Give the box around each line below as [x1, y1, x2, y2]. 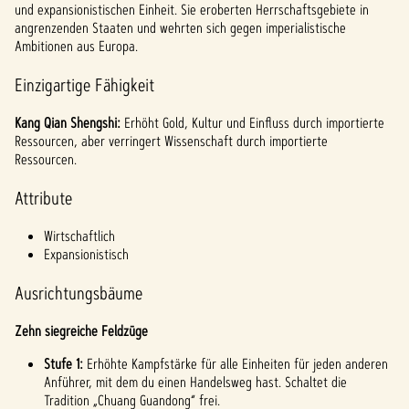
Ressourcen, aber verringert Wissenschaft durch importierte [15, 131, 328, 151]
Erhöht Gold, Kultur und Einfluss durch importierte [124, 113, 384, 132]
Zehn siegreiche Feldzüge [15, 321, 148, 341]
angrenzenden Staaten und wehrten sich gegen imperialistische [15, 18, 346, 37]
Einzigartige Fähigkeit [15, 73, 154, 97]
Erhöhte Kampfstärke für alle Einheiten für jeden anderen [83, 354, 388, 373]
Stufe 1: [44, 354, 83, 373]
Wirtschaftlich [44, 226, 115, 246]
